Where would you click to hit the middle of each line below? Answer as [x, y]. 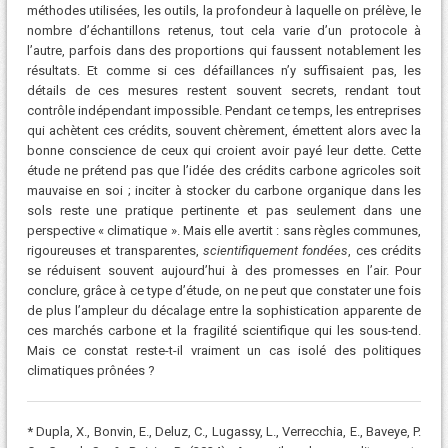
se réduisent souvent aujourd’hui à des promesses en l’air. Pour [224, 271]
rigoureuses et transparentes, [114, 251]
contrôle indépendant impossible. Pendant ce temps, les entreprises [224, 111]
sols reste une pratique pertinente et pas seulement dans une [224, 211]
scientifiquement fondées [276, 251]
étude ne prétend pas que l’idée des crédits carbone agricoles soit [224, 171]
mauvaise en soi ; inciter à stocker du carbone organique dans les [224, 191]
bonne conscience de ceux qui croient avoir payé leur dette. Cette [224, 151]
